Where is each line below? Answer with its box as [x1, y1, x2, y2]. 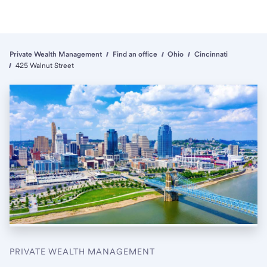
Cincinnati [194, 50, 228, 58]
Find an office [112, 50, 157, 58]
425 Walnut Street [15, 61, 74, 70]
